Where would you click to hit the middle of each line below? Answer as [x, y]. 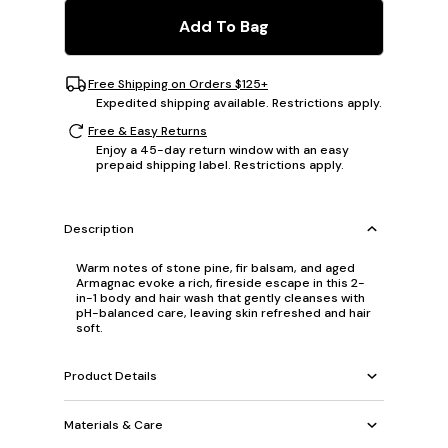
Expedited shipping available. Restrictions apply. [239, 103]
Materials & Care [113, 424]
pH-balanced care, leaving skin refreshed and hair [223, 313]
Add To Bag [224, 26]
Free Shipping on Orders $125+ [178, 83]
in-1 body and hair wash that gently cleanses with [220, 298]
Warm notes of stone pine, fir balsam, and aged [215, 268]
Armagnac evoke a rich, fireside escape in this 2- [220, 283]
